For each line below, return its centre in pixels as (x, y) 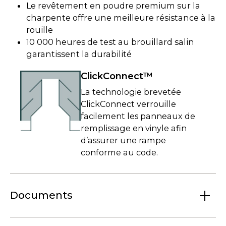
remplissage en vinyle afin (134, 128)
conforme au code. (120, 152)
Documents (41, 195)
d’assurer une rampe (124, 140)
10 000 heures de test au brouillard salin (110, 42)
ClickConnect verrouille (129, 104)
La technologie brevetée (131, 92)
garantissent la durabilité (79, 54)
